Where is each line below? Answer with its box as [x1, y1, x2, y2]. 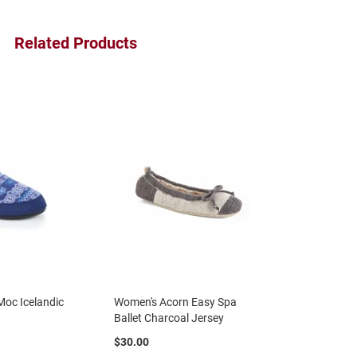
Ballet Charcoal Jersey [114, 311, 225, 324]
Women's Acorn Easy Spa [114, 295, 237, 308]
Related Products [14, 33, 137, 53]
